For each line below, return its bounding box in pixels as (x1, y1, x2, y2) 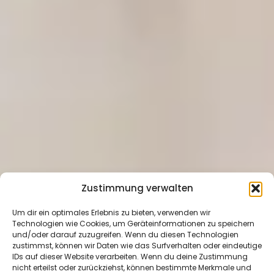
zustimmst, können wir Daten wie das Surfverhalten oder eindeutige (12, 240, 262, 251)
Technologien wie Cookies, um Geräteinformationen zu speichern (12, 218, 254, 229)
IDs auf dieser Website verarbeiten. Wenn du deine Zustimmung (12, 251, 248, 262)
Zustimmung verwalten (81, 182, 193, 194)
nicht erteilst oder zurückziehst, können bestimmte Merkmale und (12, 262, 251, 273)
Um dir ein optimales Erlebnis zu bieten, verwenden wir (12, 207, 210, 218)
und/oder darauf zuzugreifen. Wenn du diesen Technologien (12, 229, 239, 240)
